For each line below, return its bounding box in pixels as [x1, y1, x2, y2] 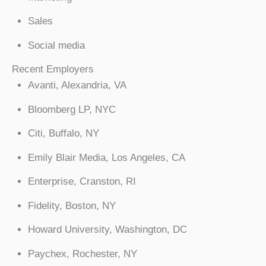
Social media [28, 39, 85, 51]
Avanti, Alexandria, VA [28, 80, 126, 91]
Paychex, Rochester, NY [28, 248, 137, 259]
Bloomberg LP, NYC [28, 103, 116, 115]
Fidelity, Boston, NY [28, 199, 116, 211]
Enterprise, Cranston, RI [28, 176, 136, 188]
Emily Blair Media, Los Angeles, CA [28, 151, 185, 163]
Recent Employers [12, 64, 94, 75]
